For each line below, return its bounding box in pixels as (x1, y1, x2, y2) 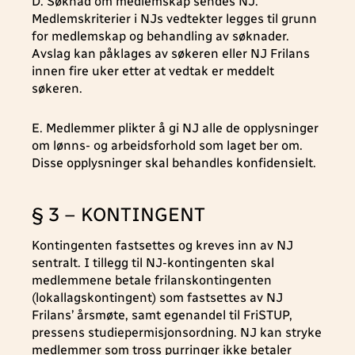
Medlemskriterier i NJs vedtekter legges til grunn (32, 11, 317, 26)
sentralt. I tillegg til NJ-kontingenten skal (32, 255, 274, 270)
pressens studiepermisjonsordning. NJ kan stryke (32, 325, 322, 340)
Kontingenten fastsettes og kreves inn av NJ (32, 238, 293, 253)
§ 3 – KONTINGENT (32, 203, 205, 226)
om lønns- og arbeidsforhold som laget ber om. (32, 138, 303, 153)
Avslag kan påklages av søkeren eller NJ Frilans (32, 46, 310, 61)
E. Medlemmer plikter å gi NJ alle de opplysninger (32, 120, 319, 136)
